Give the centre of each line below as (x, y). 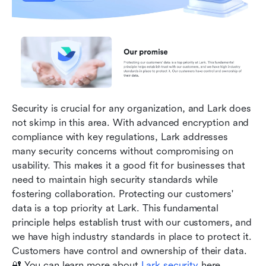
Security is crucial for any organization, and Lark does (132, 109)
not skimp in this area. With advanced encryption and (131, 123)
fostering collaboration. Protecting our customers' (123, 194)
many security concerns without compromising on (123, 151)
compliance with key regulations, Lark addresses (120, 137)
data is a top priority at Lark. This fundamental (115, 208)
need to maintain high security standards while (115, 180)
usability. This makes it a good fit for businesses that (129, 166)
